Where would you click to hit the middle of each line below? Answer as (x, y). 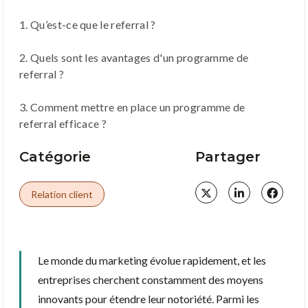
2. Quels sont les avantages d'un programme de (134, 57)
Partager (228, 156)
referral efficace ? (63, 123)
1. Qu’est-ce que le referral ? (88, 24)
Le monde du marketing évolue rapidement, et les (152, 260)
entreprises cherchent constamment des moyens (151, 279)
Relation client (62, 194)
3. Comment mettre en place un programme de (132, 107)
